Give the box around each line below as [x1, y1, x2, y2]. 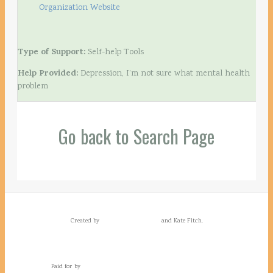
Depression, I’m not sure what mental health [78, 67, 250, 80]
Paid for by [51, 262, 82, 271]
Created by [70, 216, 99, 225]
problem [18, 80, 48, 93]
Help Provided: [18, 66, 78, 81]
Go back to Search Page [58, 122, 214, 150]
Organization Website [39, 1, 120, 14]
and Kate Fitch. [161, 216, 203, 225]
